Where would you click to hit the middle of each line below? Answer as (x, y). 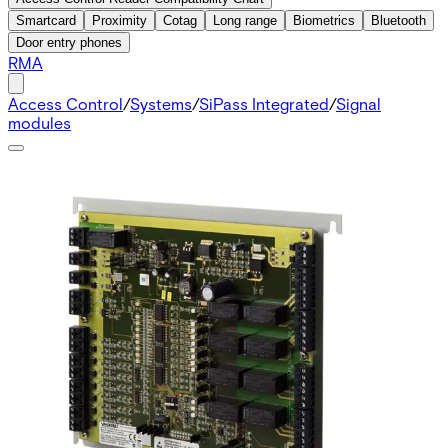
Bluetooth (398, 20)
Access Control (65, 103)
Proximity (119, 20)
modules (39, 122)
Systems (161, 103)
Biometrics (324, 20)
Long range (245, 20)
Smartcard (46, 20)
